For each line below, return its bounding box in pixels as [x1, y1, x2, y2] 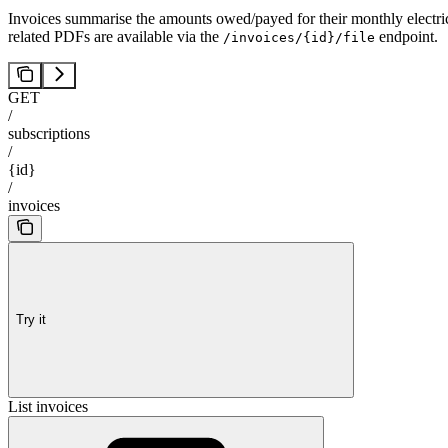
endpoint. [375, 28, 438, 46]
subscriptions [8, 125, 90, 143]
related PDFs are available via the [8, 28, 223, 46]
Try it [16, 311, 46, 327]
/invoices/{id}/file [223, 30, 375, 46]
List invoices [8, 398, 88, 416]
